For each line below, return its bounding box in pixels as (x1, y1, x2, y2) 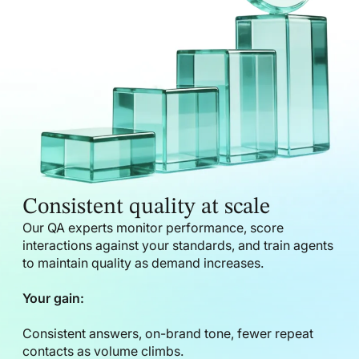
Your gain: (22, 289, 84, 306)
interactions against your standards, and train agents (22, 236, 333, 253)
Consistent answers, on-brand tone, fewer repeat (22, 325, 313, 341)
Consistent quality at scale (22, 196, 270, 219)
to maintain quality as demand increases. (22, 254, 264, 271)
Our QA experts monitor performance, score (22, 219, 284, 236)
